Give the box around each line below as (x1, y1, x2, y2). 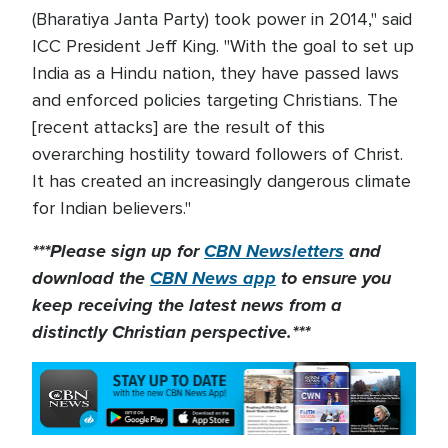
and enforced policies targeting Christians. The (32, 89, 398, 112)
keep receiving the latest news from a (32, 292, 342, 319)
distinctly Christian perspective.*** (32, 319, 310, 346)
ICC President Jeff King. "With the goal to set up (32, 35, 414, 58)
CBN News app (150, 265, 276, 292)
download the (32, 265, 150, 292)
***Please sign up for (32, 238, 204, 265)
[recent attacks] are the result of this (32, 116, 325, 139)
